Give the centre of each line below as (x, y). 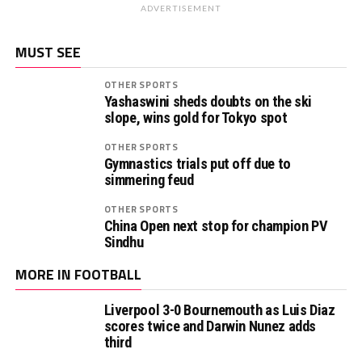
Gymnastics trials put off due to (197, 163)
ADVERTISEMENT (181, 8)
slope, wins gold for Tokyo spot (196, 117)
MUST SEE (48, 52)
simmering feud (149, 179)
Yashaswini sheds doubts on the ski (208, 101)
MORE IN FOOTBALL (78, 274)
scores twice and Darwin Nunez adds (210, 326)
